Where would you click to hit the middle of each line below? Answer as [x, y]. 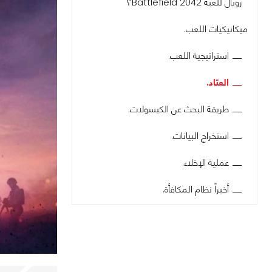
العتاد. [218, 82]
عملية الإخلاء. [206, 162]
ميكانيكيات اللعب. [216, 29]
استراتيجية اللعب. [199, 56]
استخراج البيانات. [200, 136]
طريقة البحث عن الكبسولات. [178, 109]
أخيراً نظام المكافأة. [196, 189]
